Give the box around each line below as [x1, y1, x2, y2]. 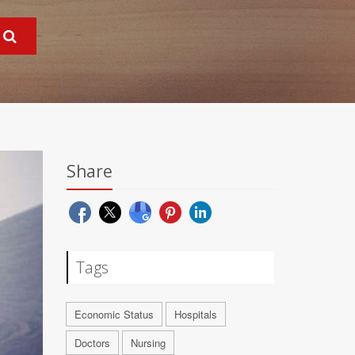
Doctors [74, 335, 110, 350]
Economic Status [74, 307, 154, 322]
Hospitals [174, 307, 217, 322]
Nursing [130, 335, 166, 350]
